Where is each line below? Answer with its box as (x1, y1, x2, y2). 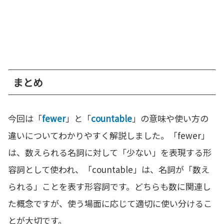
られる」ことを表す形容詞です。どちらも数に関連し (8, 180, 211, 193)
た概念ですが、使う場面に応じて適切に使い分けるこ (8, 197, 212, 210)
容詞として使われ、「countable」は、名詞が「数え (8, 163, 209, 176)
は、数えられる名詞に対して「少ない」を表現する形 (8, 146, 211, 159)
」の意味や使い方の (132, 112, 208, 125)
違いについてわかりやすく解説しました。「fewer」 (8, 129, 209, 142)
